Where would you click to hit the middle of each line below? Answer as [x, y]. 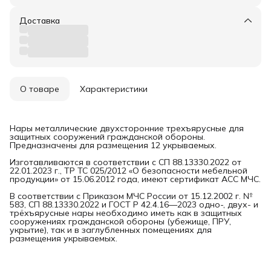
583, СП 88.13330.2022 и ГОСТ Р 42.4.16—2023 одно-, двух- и [134, 205]
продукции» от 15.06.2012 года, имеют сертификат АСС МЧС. [135, 179]
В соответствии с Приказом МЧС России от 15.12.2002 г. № [131, 196]
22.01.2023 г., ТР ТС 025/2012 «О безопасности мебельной [129, 171]
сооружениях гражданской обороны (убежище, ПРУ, [120, 222]
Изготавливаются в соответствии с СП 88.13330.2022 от [126, 162]
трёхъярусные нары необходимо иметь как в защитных [126, 213]
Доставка [40, 21]
